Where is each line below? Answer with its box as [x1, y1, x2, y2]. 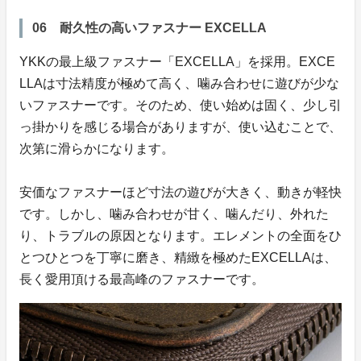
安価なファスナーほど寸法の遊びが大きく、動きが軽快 [19, 185, 342, 199]
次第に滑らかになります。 [19, 141, 174, 156]
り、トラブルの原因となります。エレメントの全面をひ [19, 228, 342, 243]
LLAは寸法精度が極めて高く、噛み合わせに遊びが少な [19, 76, 339, 90]
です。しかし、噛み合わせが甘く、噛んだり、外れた [19, 206, 329, 221]
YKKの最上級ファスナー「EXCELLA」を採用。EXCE [19, 54, 335, 68]
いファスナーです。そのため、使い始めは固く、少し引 [19, 98, 342, 112]
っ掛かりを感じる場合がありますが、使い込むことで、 [19, 119, 342, 134]
